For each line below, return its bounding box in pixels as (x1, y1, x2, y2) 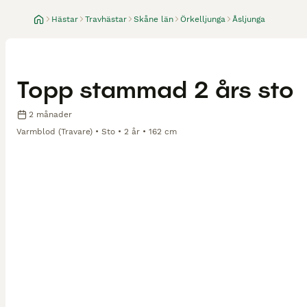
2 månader (29, 109, 72, 119)
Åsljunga (232, 14, 265, 24)
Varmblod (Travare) (16, 126, 93, 136)
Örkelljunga (180, 14, 225, 24)
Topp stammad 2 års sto (16, 73, 294, 106)
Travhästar (85, 14, 127, 24)
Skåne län (134, 14, 173, 24)
